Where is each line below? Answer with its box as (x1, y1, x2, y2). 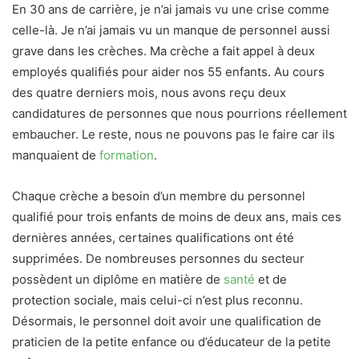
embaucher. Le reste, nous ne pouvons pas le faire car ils (12, 127, 335, 142)
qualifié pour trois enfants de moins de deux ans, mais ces (12, 209, 341, 224)
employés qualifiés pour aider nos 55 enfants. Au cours (12, 64, 325, 79)
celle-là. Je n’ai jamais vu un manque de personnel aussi (12, 22, 330, 38)
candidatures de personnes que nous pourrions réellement (12, 106, 347, 121)
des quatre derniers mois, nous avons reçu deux (12, 85, 286, 100)
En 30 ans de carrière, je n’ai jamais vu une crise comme (12, 2, 329, 17)
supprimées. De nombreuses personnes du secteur (12, 251, 305, 266)
